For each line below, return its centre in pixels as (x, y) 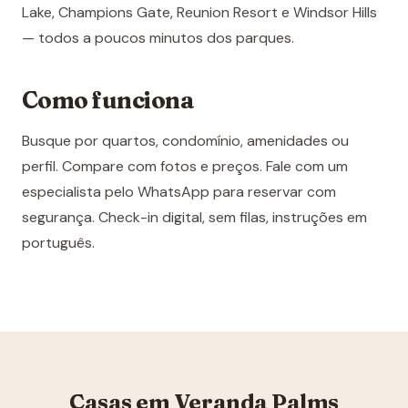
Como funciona (108, 101)
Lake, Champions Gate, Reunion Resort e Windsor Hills (199, 13)
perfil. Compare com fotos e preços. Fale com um (185, 167)
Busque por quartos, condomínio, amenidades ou (185, 141)
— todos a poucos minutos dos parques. (158, 38)
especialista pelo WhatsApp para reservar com (179, 192)
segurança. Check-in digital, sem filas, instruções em (194, 218)
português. (58, 243)
